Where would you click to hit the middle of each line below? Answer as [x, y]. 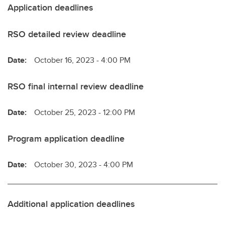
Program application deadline [66, 138]
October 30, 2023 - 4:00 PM [84, 164]
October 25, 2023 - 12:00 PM [85, 112]
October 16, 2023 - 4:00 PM [82, 60]
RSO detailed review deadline [67, 34]
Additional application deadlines [71, 204]
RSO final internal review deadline [76, 86]
